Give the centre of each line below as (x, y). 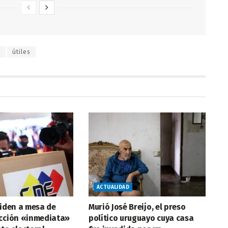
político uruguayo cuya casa (141, 218)
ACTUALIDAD (113, 187)
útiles (21, 52)
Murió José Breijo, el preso (137, 207)
